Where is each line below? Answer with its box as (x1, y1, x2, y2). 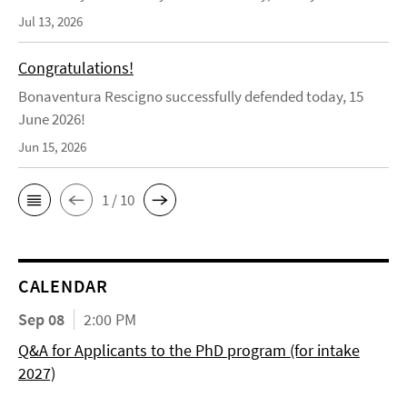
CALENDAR (18, 274, 108, 298)
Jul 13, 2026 (18, 13, 83, 31)
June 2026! (18, 109, 85, 130)
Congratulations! (18, 57, 134, 79)
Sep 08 (18, 309, 65, 331)
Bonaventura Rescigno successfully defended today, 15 (18, 86, 363, 107)
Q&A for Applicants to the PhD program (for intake (18, 340, 360, 362)
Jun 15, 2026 (18, 138, 86, 156)
